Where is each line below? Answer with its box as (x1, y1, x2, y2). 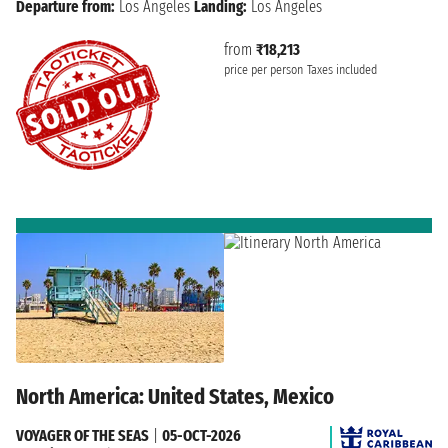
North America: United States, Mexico (16, 382, 334, 410)
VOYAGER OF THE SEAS (16, 425, 149, 445)
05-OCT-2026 (162, 425, 241, 445)
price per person (224, 62, 303, 79)
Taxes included (307, 62, 377, 79)
